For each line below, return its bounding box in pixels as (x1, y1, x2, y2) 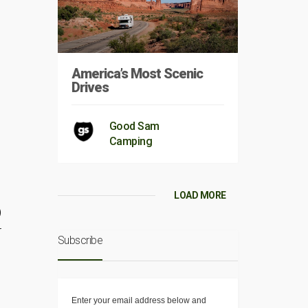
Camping (109, 135, 152, 148)
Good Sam (109, 120, 159, 133)
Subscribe (57, 234, 102, 247)
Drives (71, 79, 109, 96)
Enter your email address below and (71, 296, 206, 306)
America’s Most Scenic (71, 65, 203, 82)
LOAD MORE (174, 190, 226, 201)
